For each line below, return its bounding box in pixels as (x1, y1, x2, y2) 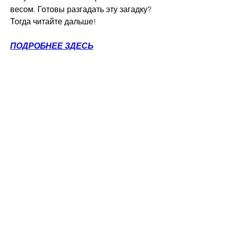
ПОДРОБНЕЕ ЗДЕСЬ (10, 41, 93, 51)
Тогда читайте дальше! (10, 16, 96, 26)
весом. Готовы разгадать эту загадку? (10, 4, 151, 14)
